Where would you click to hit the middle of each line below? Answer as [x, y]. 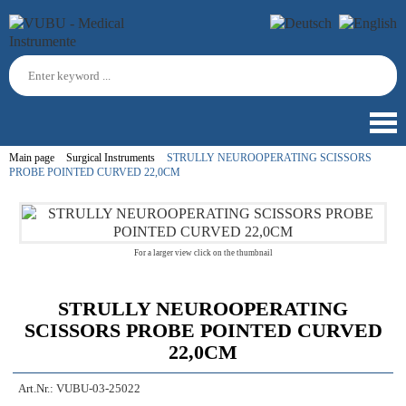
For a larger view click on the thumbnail [203, 253]
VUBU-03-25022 [98, 389]
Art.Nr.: [36, 389]
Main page [32, 158]
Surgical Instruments [111, 158]
